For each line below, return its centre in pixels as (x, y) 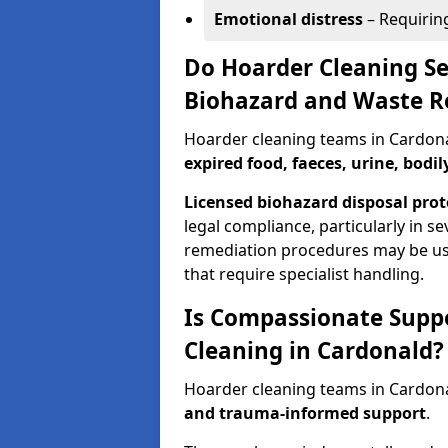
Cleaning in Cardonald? (314, 350)
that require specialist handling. (304, 274)
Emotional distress (288, 19)
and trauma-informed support (305, 413)
